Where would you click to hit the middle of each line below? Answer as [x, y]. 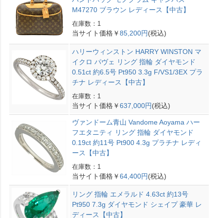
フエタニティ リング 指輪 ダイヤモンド [133, 133]
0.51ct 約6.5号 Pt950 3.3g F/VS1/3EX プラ [137, 72]
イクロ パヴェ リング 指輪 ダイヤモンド [134, 62]
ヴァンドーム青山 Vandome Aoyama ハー [136, 122]
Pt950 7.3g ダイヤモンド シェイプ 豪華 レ [137, 205]
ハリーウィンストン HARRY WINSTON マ [136, 52]
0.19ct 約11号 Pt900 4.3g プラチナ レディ [136, 143]
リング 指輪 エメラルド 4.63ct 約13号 [130, 194]
